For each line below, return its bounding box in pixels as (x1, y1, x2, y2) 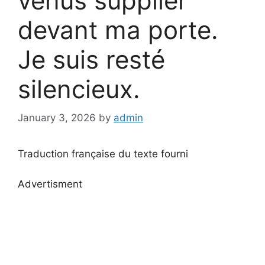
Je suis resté (18, 44, 165, 75)
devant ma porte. (18, 14, 218, 45)
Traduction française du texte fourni (18, 148, 188, 160)
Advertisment (18, 177, 82, 190)
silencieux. (18, 73, 140, 104)
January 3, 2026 (18, 112, 96, 124)
